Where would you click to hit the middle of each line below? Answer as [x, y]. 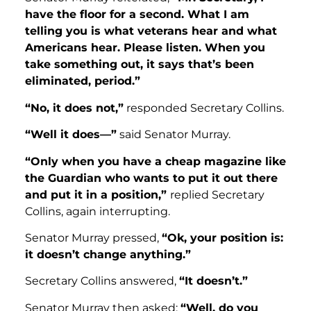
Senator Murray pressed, [93, 237]
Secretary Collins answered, [102, 281]
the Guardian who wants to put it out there [151, 178]
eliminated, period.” [83, 81]
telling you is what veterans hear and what [151, 31]
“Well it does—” [71, 135]
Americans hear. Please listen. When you [145, 48]
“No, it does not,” [74, 108]
